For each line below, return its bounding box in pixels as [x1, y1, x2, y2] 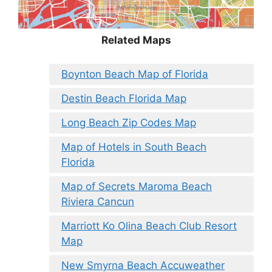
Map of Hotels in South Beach [61, 140, 206, 153]
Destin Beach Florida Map [61, 92, 186, 104]
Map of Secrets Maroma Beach [61, 180, 212, 192]
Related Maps [101, 34, 171, 47]
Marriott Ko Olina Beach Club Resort [61, 219, 237, 232]
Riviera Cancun [61, 195, 134, 208]
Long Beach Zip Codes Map [61, 116, 196, 129]
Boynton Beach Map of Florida [61, 67, 208, 80]
